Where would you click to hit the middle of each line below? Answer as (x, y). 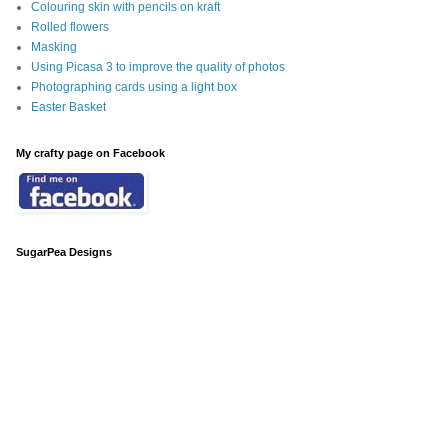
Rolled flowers (70, 27)
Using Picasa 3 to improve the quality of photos (158, 67)
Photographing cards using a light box (134, 87)
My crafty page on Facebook (90, 153)
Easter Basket (68, 107)
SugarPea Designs (64, 252)
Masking (54, 47)
